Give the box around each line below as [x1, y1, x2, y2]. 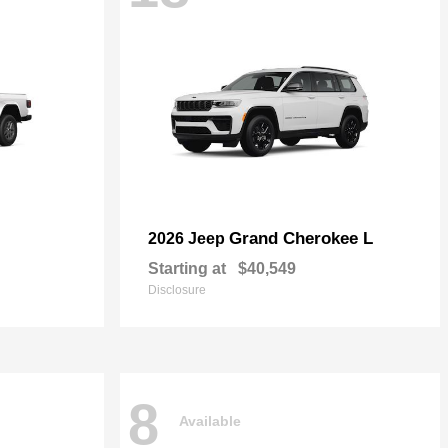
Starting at [148, 259, 226, 277]
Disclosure [148, 282, 206, 297]
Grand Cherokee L [229, 228, 373, 248]
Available [179, 413, 241, 430]
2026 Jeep [148, 229, 229, 247]
